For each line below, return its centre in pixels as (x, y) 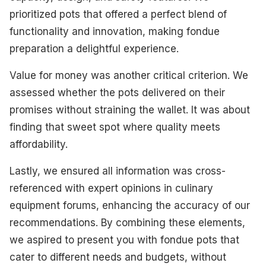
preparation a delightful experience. (94, 48)
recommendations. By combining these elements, (127, 222)
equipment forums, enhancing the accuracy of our (130, 205)
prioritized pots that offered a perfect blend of (118, 14)
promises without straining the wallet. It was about (130, 110)
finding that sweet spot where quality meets (115, 127)
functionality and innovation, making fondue (115, 31)
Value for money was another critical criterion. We (129, 75)
